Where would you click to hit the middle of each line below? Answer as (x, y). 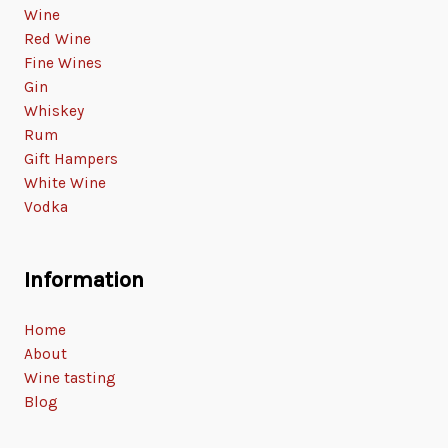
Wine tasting (70, 378)
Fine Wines (63, 63)
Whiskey (54, 111)
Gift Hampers (71, 159)
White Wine (65, 183)
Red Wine (57, 39)
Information (84, 280)
